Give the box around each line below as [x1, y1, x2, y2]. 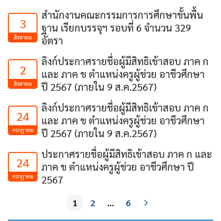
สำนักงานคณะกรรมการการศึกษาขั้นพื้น [41, 8, 203, 21]
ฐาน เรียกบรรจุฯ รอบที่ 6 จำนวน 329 [41, 21, 191, 34]
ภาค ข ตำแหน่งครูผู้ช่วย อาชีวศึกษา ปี [41, 160, 194, 173]
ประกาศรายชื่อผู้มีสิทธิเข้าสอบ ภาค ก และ [41, 147, 212, 160]
